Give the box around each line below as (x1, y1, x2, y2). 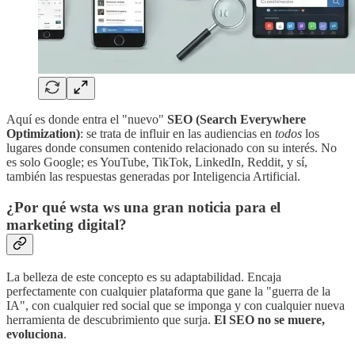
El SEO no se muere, (214, 312, 325, 326)
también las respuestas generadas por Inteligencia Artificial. (6, 170, 300, 184)
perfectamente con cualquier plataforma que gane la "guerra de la (6, 284, 330, 298)
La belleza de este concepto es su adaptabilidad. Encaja (6, 269, 281, 284)
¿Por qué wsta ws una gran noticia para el (6, 198, 281, 216)
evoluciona (6, 326, 63, 341)
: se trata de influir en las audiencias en (80, 127, 275, 141)
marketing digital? (6, 216, 127, 233)
